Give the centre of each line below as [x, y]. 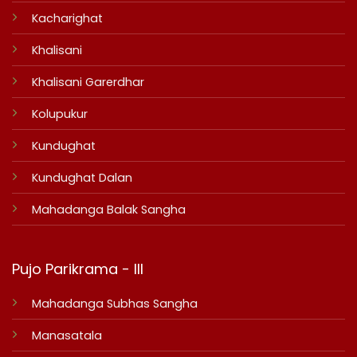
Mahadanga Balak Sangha [108, 210]
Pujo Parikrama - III [77, 269]
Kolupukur [59, 114]
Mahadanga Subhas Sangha [114, 303]
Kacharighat [67, 19]
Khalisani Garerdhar [88, 82]
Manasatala [67, 335]
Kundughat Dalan [82, 178]
